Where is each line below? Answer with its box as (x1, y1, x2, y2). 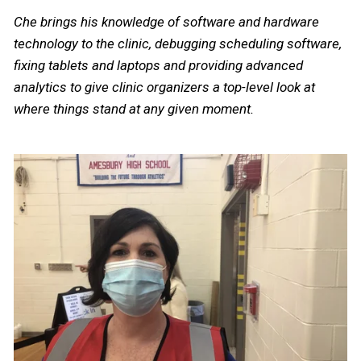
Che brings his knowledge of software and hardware (14, 14, 319, 31)
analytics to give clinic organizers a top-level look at (14, 79, 315, 96)
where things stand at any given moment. (14, 101, 257, 118)
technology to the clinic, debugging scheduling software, (14, 35, 342, 52)
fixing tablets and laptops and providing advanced (14, 57, 303, 74)
